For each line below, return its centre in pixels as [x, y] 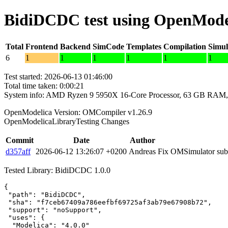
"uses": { [24, 217]
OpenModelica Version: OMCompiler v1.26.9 [78, 112]
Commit [20, 140]
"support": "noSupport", [53, 210]
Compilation [185, 46]
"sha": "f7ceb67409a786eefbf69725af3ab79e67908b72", [108, 202]
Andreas [142, 151]
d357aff [18, 151]
